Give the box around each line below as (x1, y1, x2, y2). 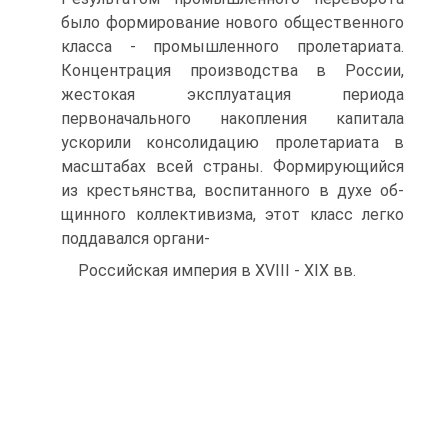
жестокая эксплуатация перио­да (61, 85, 404, 104)
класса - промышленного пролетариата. (61, 37, 404, 56)
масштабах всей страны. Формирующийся (61, 157, 404, 176)
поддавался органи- (61, 229, 210, 248)
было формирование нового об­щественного (61, 13, 404, 32)
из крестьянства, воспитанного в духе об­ (61, 181, 404, 200)
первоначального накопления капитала (61, 109, 404, 128)
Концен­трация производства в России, (61, 61, 404, 80)
